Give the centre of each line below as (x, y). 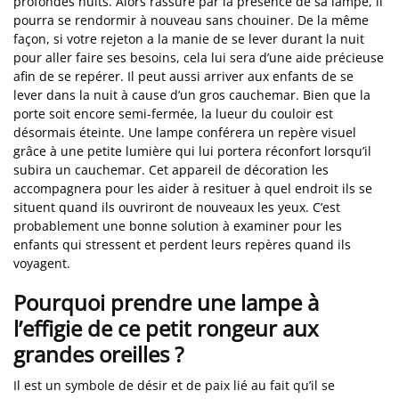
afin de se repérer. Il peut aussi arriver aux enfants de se (183, 76)
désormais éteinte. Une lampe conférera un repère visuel (185, 132)
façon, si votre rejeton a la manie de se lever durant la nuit (189, 38)
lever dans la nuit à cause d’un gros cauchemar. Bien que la (192, 94)
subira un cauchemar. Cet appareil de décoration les (171, 169)
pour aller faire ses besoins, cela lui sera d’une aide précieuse (199, 57)
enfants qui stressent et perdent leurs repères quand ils (182, 244)
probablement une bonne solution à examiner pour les (178, 225)
